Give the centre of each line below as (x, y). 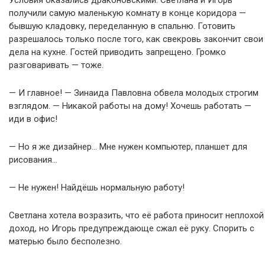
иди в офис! (33, 119)
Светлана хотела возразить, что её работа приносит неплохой (136, 215)
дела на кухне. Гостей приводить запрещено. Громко (117, 52)
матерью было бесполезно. (65, 241)
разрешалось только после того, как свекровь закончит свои (136, 39)
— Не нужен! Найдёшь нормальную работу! (97, 187)
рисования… (33, 159)
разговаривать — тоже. (56, 65)
